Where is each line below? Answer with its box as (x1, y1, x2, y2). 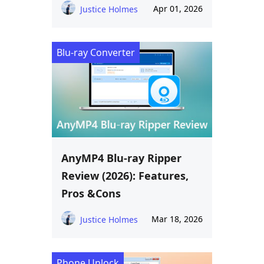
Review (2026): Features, (61, 168, 189, 183)
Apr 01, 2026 (153, 3, 203, 15)
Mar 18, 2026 (151, 213, 203, 225)
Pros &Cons (61, 186, 121, 200)
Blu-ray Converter (57, 46, 135, 60)
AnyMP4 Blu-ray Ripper (61, 150, 181, 165)
